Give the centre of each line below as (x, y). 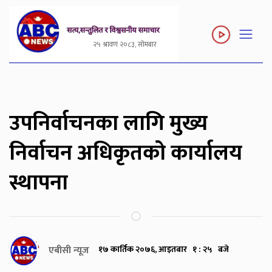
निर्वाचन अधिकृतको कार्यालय (126, 154)
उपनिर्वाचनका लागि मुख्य (108, 124)
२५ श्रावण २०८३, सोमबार (124, 45)
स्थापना (39, 183)
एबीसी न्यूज (69, 251)
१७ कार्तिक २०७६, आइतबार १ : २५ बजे (164, 250)
